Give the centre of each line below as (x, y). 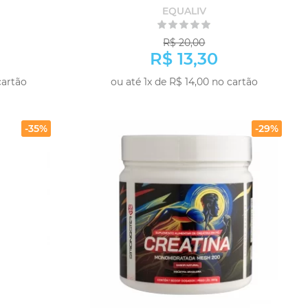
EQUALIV (184, 11)
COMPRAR (235, 100)
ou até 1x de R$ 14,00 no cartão (184, 82)
